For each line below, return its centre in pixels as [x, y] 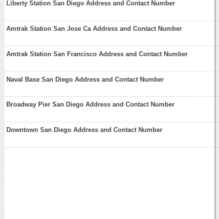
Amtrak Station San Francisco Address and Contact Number [97, 54]
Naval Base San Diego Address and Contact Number [85, 79]
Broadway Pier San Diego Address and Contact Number [91, 105]
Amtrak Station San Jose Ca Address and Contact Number [94, 29]
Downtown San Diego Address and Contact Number [85, 130]
